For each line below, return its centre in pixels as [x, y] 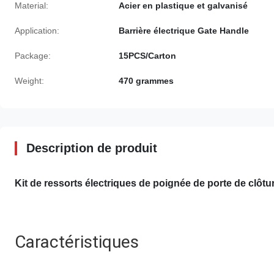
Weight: [29, 81]
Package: [33, 56]
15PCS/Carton [147, 56]
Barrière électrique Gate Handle [184, 31]
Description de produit [92, 148]
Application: [37, 31]
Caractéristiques [77, 242]
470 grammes [146, 81]
